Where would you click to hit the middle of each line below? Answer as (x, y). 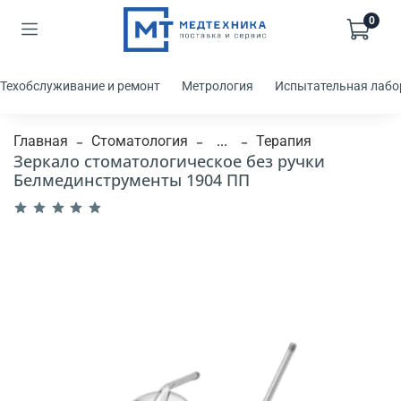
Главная (41, 141)
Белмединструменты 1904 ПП (132, 179)
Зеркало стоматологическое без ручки (169, 161)
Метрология (218, 86)
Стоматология (140, 141)
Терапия (284, 141)
